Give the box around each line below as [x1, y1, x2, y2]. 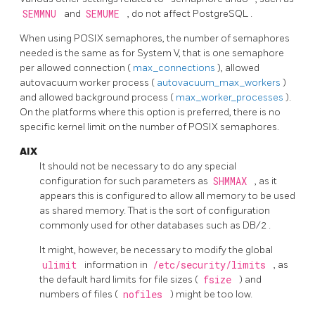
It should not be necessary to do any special [39, 160, 236, 172]
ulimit [41, 258, 82, 271]
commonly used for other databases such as [39, 219, 243, 231]
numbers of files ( [39, 288, 120, 300]
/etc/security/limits [152, 258, 271, 271]
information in [84, 258, 150, 271]
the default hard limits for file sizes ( [39, 273, 200, 285]
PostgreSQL [193, 7, 250, 20]
